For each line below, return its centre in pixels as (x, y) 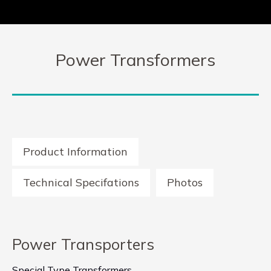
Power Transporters (83, 244)
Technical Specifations (81, 182)
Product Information (75, 152)
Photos (185, 182)
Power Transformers (135, 60)
